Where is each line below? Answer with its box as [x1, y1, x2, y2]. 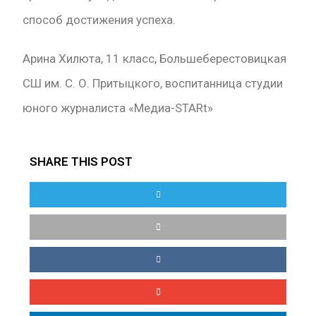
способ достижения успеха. [23, 13, 176, 28]
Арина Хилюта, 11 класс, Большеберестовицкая [23, 51, 287, 66]
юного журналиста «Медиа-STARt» [23, 101, 214, 116]
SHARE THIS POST [30, 154, 133, 169]
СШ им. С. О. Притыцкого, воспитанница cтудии [23, 76, 284, 91]
